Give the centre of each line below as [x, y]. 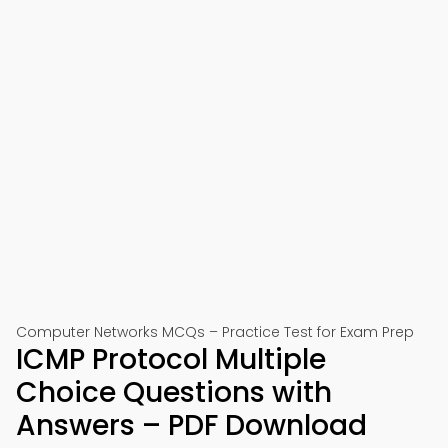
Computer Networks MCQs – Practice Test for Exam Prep [215, 332]
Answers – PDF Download [191, 425]
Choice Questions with [174, 392]
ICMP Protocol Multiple [171, 359]
